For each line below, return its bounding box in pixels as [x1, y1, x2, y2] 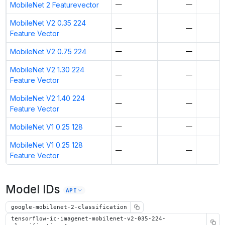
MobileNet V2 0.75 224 [10, 47, 86, 56]
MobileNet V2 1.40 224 [10, 94, 85, 103]
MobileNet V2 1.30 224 [10, 65, 84, 74]
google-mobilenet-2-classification [11, 203, 127, 210]
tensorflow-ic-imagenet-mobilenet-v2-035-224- [11, 215, 166, 221]
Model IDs [5, 182, 60, 196]
